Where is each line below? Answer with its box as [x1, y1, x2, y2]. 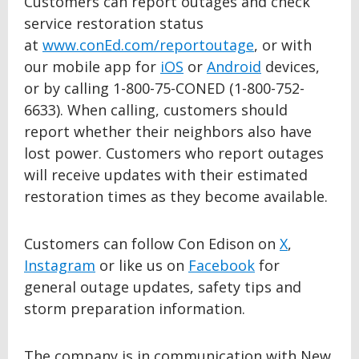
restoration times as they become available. [24, 187, 328, 206]
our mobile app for [24, 57, 160, 76]
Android [207, 57, 261, 76]
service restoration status [24, 14, 204, 33]
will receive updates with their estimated [24, 165, 308, 184]
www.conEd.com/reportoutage [42, 35, 254, 54]
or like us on [95, 256, 188, 275]
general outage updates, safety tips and [24, 277, 301, 296]
